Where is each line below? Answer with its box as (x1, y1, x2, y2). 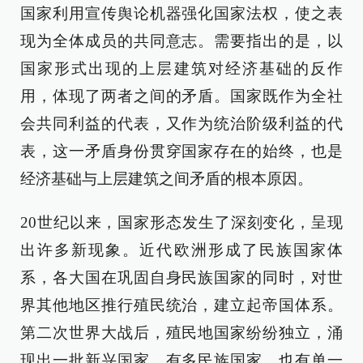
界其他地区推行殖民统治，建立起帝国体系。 (20, 297, 343, 314)
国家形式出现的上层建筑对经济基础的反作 (20, 60, 343, 77)
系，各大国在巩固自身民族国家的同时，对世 (20, 269, 343, 286)
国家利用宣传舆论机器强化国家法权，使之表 (20, 5, 343, 22)
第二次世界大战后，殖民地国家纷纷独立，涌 (20, 324, 343, 341)
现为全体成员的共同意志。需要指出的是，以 (20, 32, 343, 49)
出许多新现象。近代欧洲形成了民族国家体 (20, 241, 343, 258)
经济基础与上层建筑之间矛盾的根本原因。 (20, 170, 313, 187)
